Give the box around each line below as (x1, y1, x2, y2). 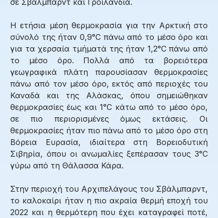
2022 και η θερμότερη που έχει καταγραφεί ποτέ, (10, 207, 208, 217)
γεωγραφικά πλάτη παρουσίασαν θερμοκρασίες (10, 67, 208, 77)
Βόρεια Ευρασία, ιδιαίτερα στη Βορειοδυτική (10, 137, 208, 147)
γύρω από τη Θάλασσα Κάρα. (10, 160, 124, 170)
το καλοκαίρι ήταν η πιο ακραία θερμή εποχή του (10, 195, 208, 205)
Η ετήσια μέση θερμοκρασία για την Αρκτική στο (10, 20, 208, 30)
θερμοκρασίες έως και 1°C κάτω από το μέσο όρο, (10, 102, 208, 112)
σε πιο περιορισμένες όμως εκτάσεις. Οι (10, 113, 208, 124)
